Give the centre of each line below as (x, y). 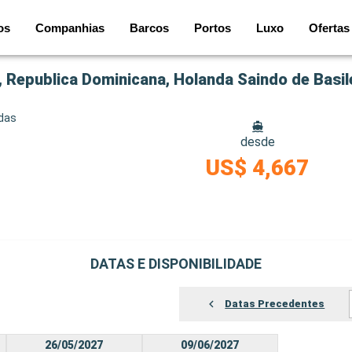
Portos (213, 27)
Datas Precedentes (275, 304)
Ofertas (329, 27)
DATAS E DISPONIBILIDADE (176, 264)
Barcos (149, 27)
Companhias (70, 27)
